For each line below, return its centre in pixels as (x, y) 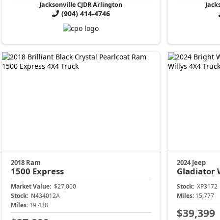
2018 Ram (26, 162)
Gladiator (197, 171)
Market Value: (31, 186)
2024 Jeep (191, 162)
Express (48, 171)
